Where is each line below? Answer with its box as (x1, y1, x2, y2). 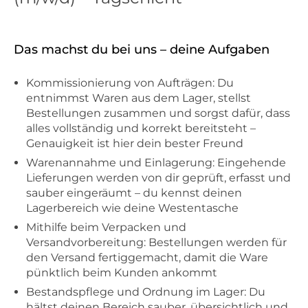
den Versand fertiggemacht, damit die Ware (26, 251, 268, 265)
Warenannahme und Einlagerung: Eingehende (26, 156, 286, 170)
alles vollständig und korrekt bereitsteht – (26, 122, 256, 135)
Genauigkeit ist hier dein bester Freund (26, 137, 243, 150)
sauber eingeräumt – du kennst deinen (26, 186, 242, 200)
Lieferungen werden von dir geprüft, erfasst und (26, 171, 291, 185)
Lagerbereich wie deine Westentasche (26, 201, 239, 215)
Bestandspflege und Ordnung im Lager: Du (26, 285, 265, 299)
